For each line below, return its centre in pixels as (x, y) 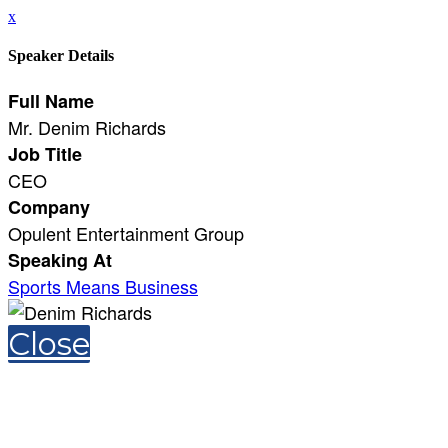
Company (49, 206)
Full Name (51, 100)
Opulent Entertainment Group (126, 232)
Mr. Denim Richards (87, 126)
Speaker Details (61, 56)
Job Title (45, 153)
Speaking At (60, 259)
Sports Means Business (103, 285)
